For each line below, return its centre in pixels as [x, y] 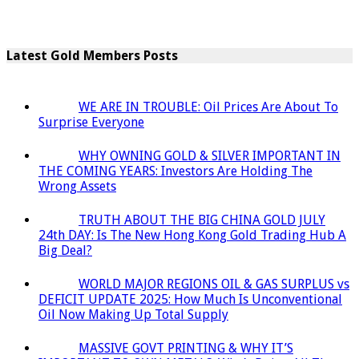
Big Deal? [65, 250]
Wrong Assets [77, 186]
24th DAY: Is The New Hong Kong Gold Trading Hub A [192, 235]
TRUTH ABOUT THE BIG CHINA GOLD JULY [202, 220]
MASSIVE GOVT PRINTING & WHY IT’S [186, 348]
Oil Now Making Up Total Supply [133, 314]
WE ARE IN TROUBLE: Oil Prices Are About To [208, 107]
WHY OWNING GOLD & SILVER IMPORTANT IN [210, 155]
